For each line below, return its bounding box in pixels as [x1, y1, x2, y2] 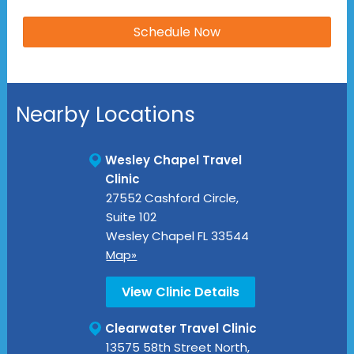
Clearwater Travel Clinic [105, 319, 258, 337]
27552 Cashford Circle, [106, 189, 239, 206]
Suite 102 [106, 208, 157, 225]
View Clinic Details [122, 282, 240, 301]
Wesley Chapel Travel [105, 151, 243, 168]
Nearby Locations [15, 100, 195, 129]
